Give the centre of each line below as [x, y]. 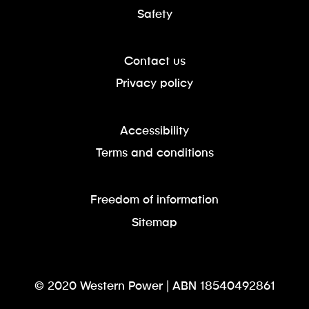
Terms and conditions [154, 152]
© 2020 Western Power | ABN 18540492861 [154, 285]
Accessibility [154, 129]
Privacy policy [154, 82]
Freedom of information [154, 199]
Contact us [154, 60]
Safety [154, 13]
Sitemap [154, 221]
